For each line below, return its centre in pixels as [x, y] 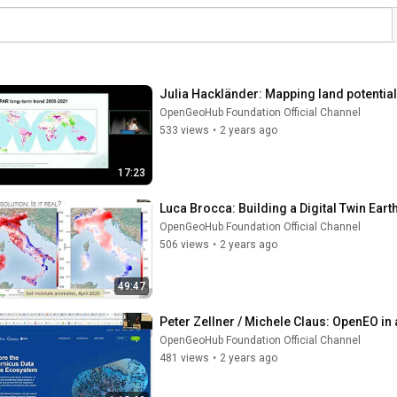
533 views [184, 130]
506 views [184, 244]
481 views [184, 358]
